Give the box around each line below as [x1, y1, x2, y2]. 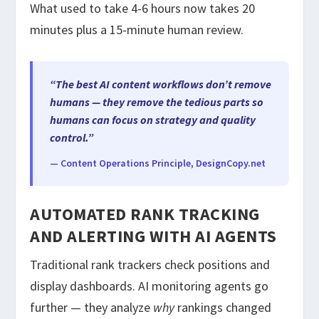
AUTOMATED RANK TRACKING [30, 203, 260, 226]
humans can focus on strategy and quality [50, 113, 256, 127]
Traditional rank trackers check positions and [30, 256, 271, 273]
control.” [50, 130, 94, 145]
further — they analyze [30, 299, 154, 316]
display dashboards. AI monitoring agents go [30, 278, 269, 295]
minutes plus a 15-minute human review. [30, 21, 244, 38]
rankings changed [174, 299, 272, 316]
